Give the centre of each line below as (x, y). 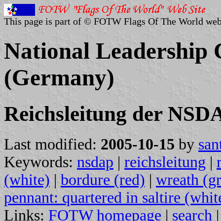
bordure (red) (103, 180)
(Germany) (59, 78)
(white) (27, 180)
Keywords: (40, 162)
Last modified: (52, 144)
